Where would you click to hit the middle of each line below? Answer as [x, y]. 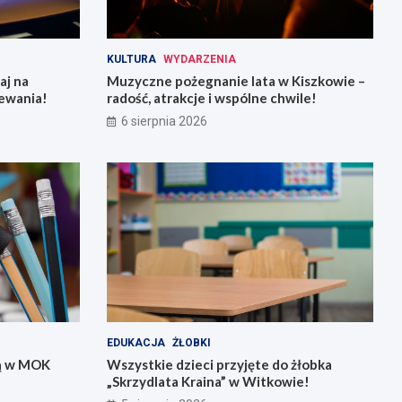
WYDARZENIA [199, 59]
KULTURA [131, 59]
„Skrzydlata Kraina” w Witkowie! [208, 382]
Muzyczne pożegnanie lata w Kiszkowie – [236, 80]
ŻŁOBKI [191, 343]
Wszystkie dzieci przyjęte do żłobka [219, 365]
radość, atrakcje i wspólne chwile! [211, 97]
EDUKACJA [135, 343]
